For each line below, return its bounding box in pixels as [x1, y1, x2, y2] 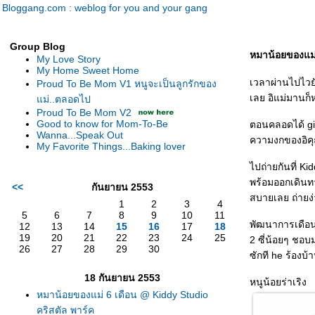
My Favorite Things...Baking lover [37, 141, 186, 152]
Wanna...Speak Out [37, 129, 123, 141]
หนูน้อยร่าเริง [250, 276, 307, 288]
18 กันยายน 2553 [84, 272, 160, 283]
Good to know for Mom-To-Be [37, 118, 168, 129]
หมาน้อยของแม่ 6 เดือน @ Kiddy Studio [37, 289, 208, 300]
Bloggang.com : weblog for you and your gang [2, 2, 207, 13]
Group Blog [10, 41, 65, 52]
